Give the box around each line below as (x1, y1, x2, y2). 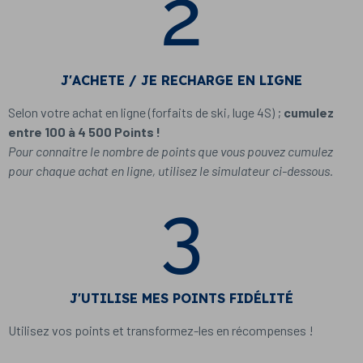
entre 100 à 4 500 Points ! (8, 124, 160, 139)
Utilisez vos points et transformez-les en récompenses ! (8, 322, 316, 338)
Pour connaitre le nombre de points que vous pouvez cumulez (8, 143, 333, 159)
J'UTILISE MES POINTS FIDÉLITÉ (70, 290, 293, 306)
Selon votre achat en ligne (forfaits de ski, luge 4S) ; (8, 105, 284, 120)
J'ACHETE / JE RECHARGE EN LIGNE (61, 72, 302, 88)
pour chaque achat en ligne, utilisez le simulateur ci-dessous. (8, 163, 333, 178)
